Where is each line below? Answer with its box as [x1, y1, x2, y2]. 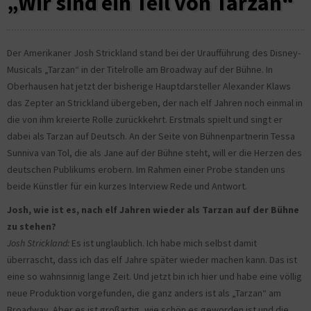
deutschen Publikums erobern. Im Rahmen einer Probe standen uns [7, 163, 285, 176]
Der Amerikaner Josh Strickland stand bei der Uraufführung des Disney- [7, 47, 301, 60]
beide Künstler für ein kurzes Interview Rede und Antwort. [7, 180, 247, 193]
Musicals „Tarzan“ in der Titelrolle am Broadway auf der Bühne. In [7, 63, 273, 76]
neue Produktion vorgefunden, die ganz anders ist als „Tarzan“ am [7, 287, 281, 300]
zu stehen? [7, 220, 56, 233]
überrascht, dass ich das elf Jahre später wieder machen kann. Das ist [7, 253, 297, 267]
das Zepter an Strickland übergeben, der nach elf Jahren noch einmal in [7, 96, 303, 110]
